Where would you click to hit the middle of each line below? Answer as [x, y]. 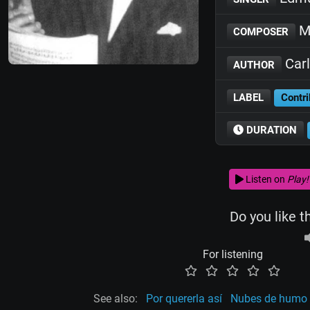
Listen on [265, 179]
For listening [232, 255]
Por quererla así [184, 299]
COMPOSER [261, 32]
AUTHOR [254, 65]
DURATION [271, 130]
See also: [116, 299]
